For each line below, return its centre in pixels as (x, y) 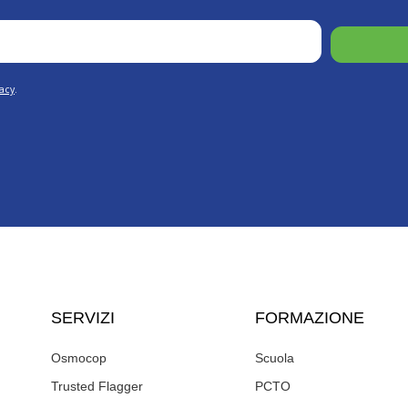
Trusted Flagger (97, 387)
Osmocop (78, 358)
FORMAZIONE (309, 318)
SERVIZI (82, 318)
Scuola (274, 358)
